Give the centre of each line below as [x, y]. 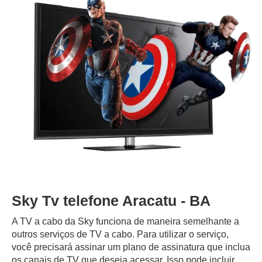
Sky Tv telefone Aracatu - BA [111, 200]
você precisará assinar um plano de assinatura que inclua [131, 247]
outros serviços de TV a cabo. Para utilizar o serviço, [120, 234]
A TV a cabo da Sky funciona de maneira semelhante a [125, 221]
